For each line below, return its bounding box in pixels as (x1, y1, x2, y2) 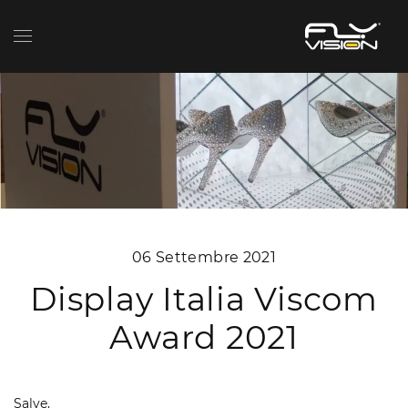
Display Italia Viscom (30, 278, 378, 319)
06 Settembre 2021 (132, 248, 276, 266)
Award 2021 (109, 316, 299, 357)
